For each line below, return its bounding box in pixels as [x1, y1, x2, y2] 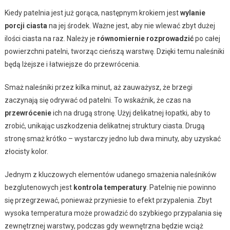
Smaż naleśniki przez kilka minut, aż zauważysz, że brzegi [4, 83, 193, 92]
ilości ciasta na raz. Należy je [4, 34, 97, 43]
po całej [193, 34, 220, 43]
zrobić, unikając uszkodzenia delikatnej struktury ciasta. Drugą [4, 122, 205, 130]
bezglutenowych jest [4, 183, 73, 192]
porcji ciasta [4, 22, 47, 30]
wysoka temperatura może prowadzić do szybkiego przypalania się [4, 209, 222, 218]
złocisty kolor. [4, 147, 48, 156]
